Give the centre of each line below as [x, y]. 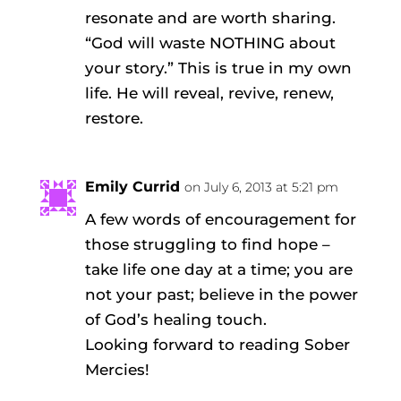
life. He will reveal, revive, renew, [209, 93]
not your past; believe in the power [221, 294]
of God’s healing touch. [175, 319]
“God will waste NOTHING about [210, 43]
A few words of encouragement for [220, 219]
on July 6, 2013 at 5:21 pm [261, 187]
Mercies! [117, 369]
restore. [114, 118]
